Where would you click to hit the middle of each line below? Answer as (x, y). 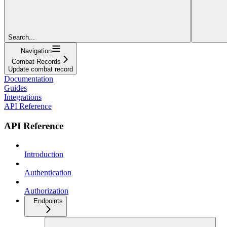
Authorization (46, 191)
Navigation (36, 51)
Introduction (44, 155)
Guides (15, 88)
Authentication (48, 173)
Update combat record (41, 69)
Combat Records (36, 61)
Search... (22, 37)
